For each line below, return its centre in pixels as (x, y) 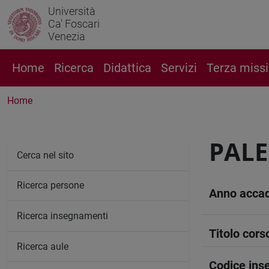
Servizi (179, 68)
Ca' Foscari (74, 24)
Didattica (127, 68)
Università (72, 11)
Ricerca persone (50, 186)
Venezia (67, 36)
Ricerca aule (43, 246)
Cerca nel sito (45, 155)
